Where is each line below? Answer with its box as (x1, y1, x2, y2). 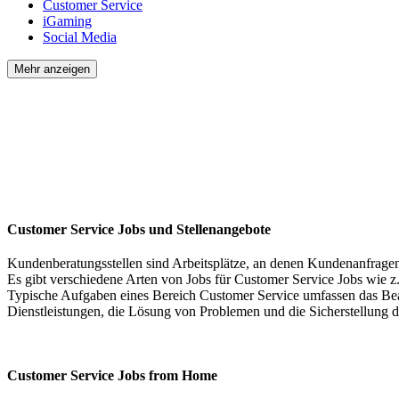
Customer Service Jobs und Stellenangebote (7, 221, 271, 237)
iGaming (43, 12, 92, 28)
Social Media (43, 28, 117, 45)
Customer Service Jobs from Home (7, 367, 217, 383)
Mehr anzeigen (14, 61, 90, 76)
